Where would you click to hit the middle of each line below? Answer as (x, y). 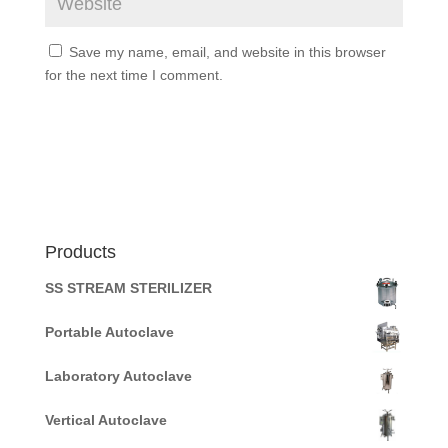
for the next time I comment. (133, 75)
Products (80, 252)
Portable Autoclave (109, 332)
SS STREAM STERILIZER (128, 288)
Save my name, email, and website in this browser (227, 52)
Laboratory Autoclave (118, 376)
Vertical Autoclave (105, 420)
